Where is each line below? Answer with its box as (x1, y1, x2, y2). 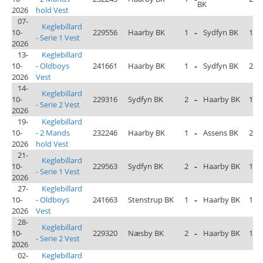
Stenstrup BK (128, 194, 174, 205)
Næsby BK (128, 228, 164, 238)
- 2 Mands (36, 127, 70, 138)
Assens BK (203, 127, 238, 138)
